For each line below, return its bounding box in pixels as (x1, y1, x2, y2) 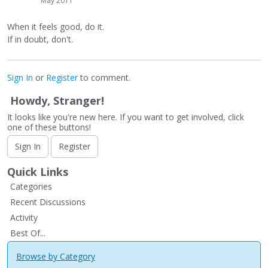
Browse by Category (16, 250, 95, 262)
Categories (10, 180, 52, 192)
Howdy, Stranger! (10, 93, 104, 108)
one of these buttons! (7, 121, 91, 133)
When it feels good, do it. (7, 20, 104, 32)
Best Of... (10, 227, 45, 239)
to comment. (78, 71, 130, 83)
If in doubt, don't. (7, 33, 73, 45)
